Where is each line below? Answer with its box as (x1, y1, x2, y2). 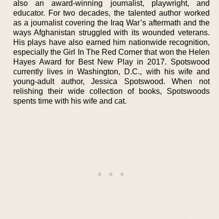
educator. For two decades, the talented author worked (13, 9, 210, 17)
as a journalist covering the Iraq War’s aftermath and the (13, 19, 210, 27)
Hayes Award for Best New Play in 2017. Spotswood (13, 58, 210, 66)
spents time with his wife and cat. (13, 97, 127, 105)
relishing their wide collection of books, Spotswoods (13, 87, 210, 95)
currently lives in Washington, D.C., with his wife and (13, 67, 210, 76)
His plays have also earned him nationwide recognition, (13, 38, 210, 46)
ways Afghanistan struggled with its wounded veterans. (13, 28, 210, 37)
